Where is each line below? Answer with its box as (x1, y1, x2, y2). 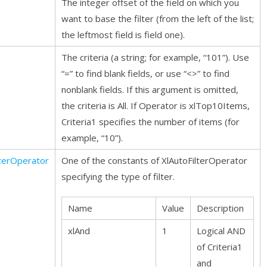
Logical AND (197, 225, 246, 237)
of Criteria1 (197, 241, 243, 253)
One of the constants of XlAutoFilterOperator (61, 154, 247, 166)
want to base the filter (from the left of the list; (61, 13, 254, 24)
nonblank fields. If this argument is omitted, (61, 83, 238, 95)
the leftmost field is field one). (61, 29, 185, 41)
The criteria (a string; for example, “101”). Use (61, 51, 249, 63)
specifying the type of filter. (61, 170, 175, 182)
